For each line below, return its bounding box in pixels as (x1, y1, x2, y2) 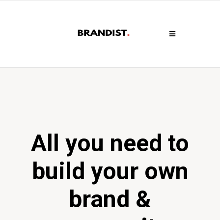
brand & (69, 185, 151, 213)
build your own (31, 157, 189, 185)
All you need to (31, 129, 189, 157)
